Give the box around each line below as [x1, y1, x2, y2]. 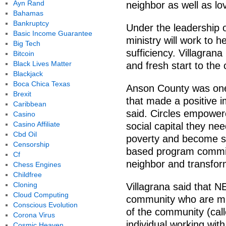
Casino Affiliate [13, 120, 60, 128]
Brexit [13, 90, 31, 98]
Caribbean [13, 100, 46, 108]
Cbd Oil [13, 130, 37, 138]
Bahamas [13, 9, 43, 17]
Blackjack [13, 70, 43, 78]
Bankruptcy [13, 19, 49, 27]
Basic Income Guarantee [13, 29, 92, 37]
